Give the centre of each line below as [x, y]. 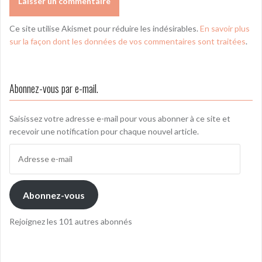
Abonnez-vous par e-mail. [54, 89]
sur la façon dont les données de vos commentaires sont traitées [127, 42]
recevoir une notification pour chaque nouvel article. [104, 132]
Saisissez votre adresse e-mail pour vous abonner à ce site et [120, 119]
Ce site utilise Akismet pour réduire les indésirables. [105, 29]
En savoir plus [225, 29]
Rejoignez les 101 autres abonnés [71, 222]
